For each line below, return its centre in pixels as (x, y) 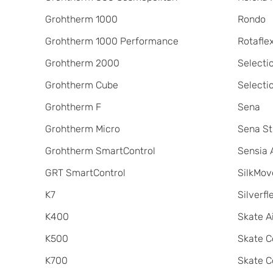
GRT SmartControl (85, 173)
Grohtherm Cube (81, 85)
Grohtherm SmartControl (100, 151)
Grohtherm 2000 (82, 63)
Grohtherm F (73, 107)
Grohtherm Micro (82, 129)
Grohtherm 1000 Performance (112, 41)
